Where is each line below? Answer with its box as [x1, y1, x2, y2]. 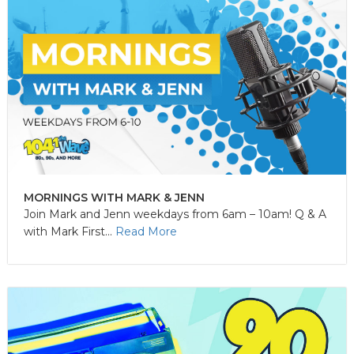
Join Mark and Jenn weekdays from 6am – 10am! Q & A [24, 206, 326, 221]
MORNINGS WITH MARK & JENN [24, 190, 205, 205]
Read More [115, 224, 177, 239]
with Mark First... [24, 224, 115, 239]
